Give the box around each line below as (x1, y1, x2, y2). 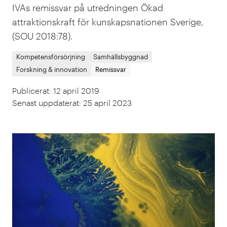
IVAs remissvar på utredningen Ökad (12, 2, 163, 13)
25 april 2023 (83, 98, 132, 107)
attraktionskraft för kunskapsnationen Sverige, (12, 16, 203, 27)
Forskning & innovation (16, 65, 87, 73)
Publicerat (12, 86, 49, 95)
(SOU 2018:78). (12, 30, 72, 42)
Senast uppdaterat (12, 98, 79, 107)
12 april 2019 (53, 86, 99, 95)
